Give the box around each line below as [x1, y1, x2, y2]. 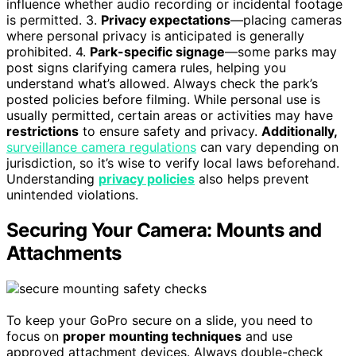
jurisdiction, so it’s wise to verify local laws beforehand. [6, 155, 339, 172]
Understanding [6, 171, 99, 188]
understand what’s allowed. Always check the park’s [6, 75, 318, 92]
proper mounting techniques [63, 328, 242, 345]
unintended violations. [6, 187, 138, 203]
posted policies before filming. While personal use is [6, 91, 320, 108]
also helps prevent [195, 171, 309, 188]
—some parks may [225, 44, 337, 60]
